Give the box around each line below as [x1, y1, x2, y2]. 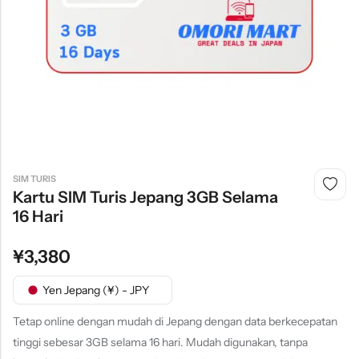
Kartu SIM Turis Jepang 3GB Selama [13, 187, 278, 207]
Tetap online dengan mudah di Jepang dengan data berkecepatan [13, 313, 337, 329]
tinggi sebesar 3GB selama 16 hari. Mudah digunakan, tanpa [13, 334, 308, 349]
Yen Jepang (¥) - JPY [42, 282, 149, 297]
